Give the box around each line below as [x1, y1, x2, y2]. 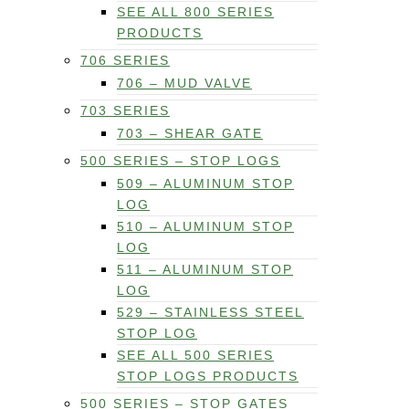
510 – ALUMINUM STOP [117, 219, 294, 235]
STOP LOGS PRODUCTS [117, 369, 299, 384]
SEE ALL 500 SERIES [117, 348, 274, 363]
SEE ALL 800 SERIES [117, 5, 274, 20]
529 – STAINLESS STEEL [117, 305, 304, 320]
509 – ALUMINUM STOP [117, 176, 294, 192]
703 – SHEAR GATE [117, 126, 263, 142]
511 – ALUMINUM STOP [117, 262, 293, 278]
